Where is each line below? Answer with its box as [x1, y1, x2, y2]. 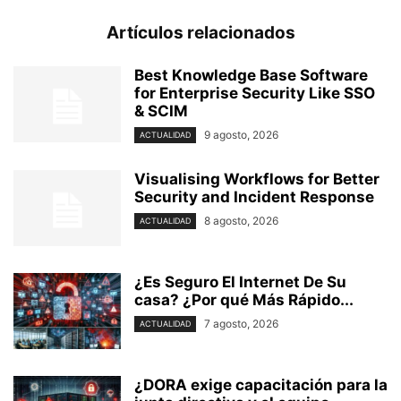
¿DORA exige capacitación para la [134, 376, 388, 395]
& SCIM [134, 102, 188, 120]
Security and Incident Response [134, 188, 374, 207]
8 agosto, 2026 [204, 214, 278, 228]
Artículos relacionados [106, 22, 295, 43]
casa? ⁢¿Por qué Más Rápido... [134, 291, 354, 310]
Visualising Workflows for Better [134, 170, 380, 189]
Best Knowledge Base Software [134, 66, 368, 84]
